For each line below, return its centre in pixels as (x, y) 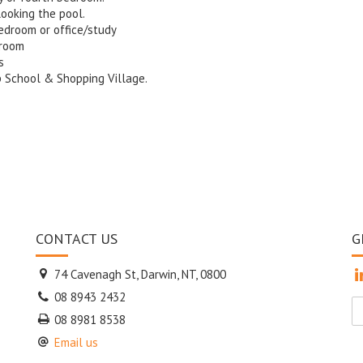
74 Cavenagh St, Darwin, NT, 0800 (139, 274)
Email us (77, 342)
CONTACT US (77, 238)
